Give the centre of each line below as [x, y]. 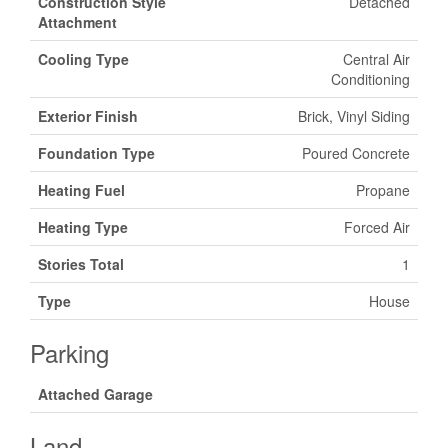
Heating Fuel [81, 190]
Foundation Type [96, 153]
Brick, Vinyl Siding [354, 116]
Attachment [77, 22]
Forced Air [377, 227]
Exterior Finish [88, 116]
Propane [383, 190]
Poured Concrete [356, 153]
